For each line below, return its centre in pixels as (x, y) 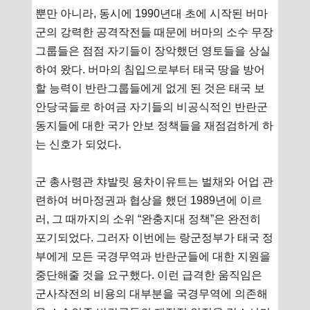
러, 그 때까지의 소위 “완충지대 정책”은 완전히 (148, 219)
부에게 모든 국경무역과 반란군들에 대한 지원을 (153, 256)
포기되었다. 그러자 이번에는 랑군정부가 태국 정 (155, 237)
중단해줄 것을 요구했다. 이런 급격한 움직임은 (149, 275)
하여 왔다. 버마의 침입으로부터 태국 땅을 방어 (151, 69)
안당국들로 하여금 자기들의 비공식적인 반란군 (152, 107)
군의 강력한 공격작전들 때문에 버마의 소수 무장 (155, 32)
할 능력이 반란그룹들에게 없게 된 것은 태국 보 (151, 88)
